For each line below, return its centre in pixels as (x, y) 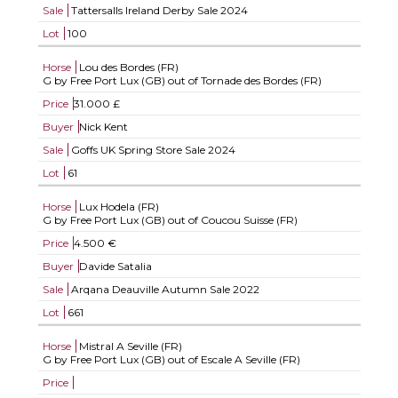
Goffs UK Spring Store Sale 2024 (151, 150)
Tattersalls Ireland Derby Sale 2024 (158, 10)
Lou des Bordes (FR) (128, 67)
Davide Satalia (115, 266)
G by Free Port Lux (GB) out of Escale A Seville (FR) (171, 359)
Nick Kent (103, 127)
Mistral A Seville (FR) (130, 346)
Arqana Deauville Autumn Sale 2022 (163, 289)
